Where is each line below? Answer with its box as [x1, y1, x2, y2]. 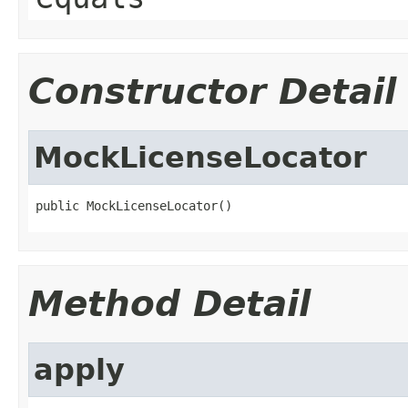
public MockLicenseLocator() [36, 198, 232, 213]
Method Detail [28, 282, 311, 324]
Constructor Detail [28, 70, 396, 112]
